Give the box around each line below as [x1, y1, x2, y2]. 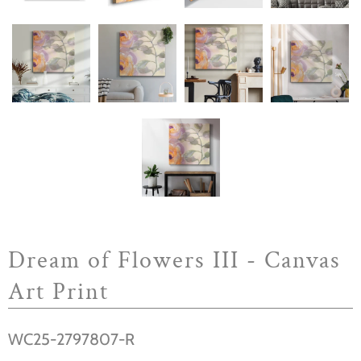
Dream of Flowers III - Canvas [8, 245, 341, 277]
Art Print [8, 276, 109, 309]
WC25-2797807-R [8, 330, 135, 350]
